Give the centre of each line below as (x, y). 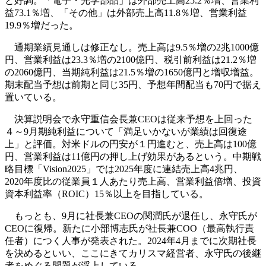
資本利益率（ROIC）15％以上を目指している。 (107, 194)
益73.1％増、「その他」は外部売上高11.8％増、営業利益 (126, 13)
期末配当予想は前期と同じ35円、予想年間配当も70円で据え (133, 85)
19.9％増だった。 (42, 26)
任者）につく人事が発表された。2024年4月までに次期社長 (131, 241)
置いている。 (33, 97)
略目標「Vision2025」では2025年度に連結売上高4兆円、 (124, 169)
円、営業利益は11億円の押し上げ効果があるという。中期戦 (133, 157)
